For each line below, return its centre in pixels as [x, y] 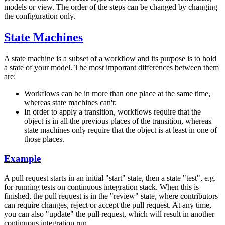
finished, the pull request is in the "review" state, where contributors [111, 196]
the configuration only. [40, 16]
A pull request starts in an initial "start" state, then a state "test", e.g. [110, 178]
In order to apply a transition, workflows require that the [113, 112]
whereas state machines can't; [70, 103]
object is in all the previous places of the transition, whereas [118, 121]
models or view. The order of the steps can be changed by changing [111, 7]
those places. [44, 139]
